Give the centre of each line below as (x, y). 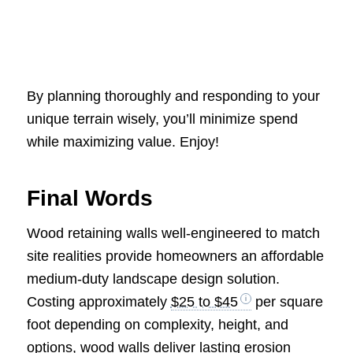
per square (287, 301)
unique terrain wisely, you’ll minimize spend (162, 119)
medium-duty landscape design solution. (153, 279)
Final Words (89, 198)
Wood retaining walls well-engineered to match (173, 233)
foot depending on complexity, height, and (157, 324)
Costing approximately (98, 301)
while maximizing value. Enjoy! (123, 141)
